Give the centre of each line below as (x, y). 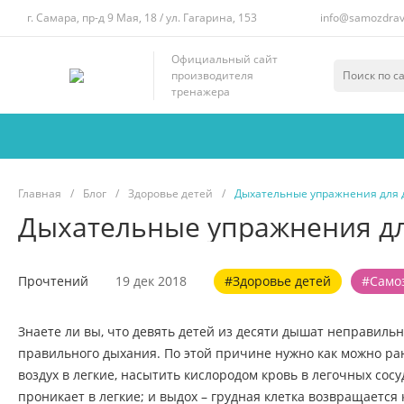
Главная (40, 193)
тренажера (201, 91)
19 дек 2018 (151, 281)
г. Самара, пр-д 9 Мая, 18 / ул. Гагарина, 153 (142, 18)
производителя (212, 75)
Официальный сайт (225, 59)
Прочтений (53, 281)
